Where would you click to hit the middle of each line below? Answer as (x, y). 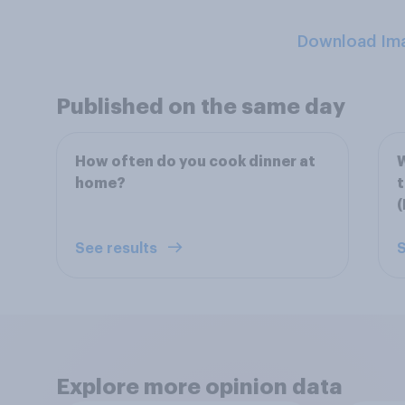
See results (118, 249)
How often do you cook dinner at (195, 162)
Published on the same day (201, 107)
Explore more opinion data (199, 387)
